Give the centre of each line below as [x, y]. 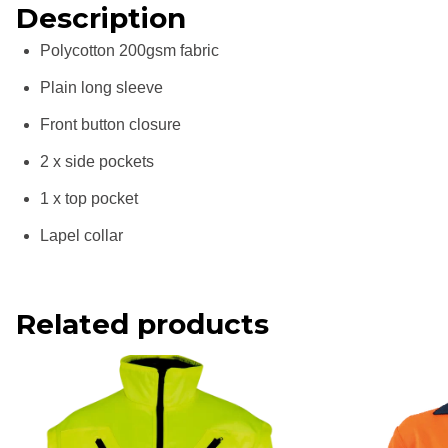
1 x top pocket [89, 198]
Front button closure [110, 124]
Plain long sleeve [101, 87]
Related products [142, 324]
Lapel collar [81, 235]
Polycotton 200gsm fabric [129, 50]
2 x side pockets [97, 161]
